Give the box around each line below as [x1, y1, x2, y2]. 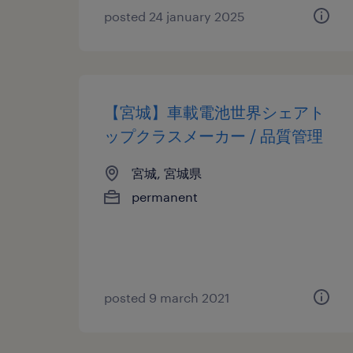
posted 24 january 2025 [104, 9, 245, 24]
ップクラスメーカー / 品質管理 [104, 126, 323, 145]
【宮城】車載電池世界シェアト [104, 102, 325, 121]
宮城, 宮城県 [132, 165, 202, 180]
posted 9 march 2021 [104, 290, 230, 305]
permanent [132, 189, 198, 204]
